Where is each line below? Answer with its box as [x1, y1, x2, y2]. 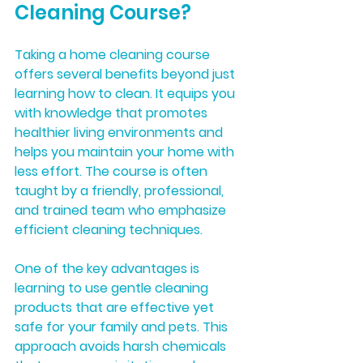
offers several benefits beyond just [15, 64, 238, 83]
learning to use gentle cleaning [15, 278, 211, 297]
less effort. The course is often [15, 161, 211, 181]
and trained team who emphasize [15, 200, 229, 220]
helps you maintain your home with [15, 142, 237, 161]
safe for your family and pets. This [15, 317, 231, 336]
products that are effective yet [15, 297, 217, 317]
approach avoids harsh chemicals [15, 336, 229, 356]
